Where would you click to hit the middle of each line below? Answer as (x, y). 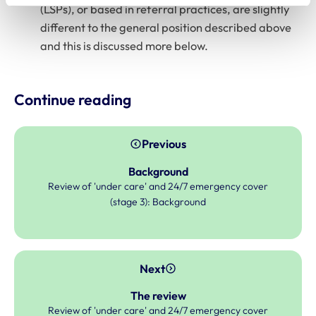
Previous (164, 144)
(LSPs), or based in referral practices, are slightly (165, 9)
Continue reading (73, 100)
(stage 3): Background (158, 201)
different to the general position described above (166, 27)
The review (158, 296)
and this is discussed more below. (124, 45)
